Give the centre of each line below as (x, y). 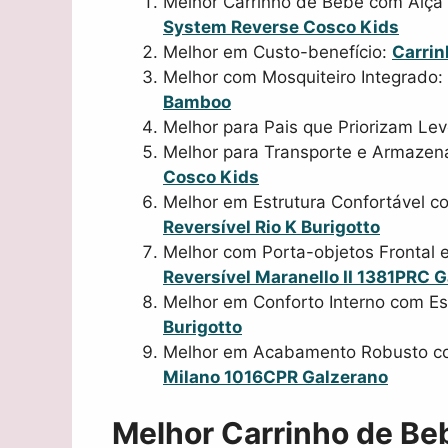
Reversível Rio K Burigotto (271, 226)
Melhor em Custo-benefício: (277, 51)
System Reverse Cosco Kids (281, 26)
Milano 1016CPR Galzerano (275, 376)
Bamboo (197, 101)
